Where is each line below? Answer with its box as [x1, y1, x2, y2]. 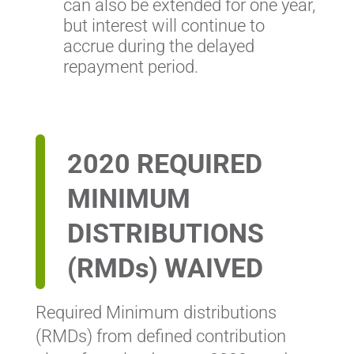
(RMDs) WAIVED [66, 252, 263, 284]
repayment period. [62, 57, 198, 77]
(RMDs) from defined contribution [35, 326, 286, 347]
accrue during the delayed [62, 36, 254, 57]
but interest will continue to [62, 16, 265, 36]
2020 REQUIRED [66, 148, 262, 180]
